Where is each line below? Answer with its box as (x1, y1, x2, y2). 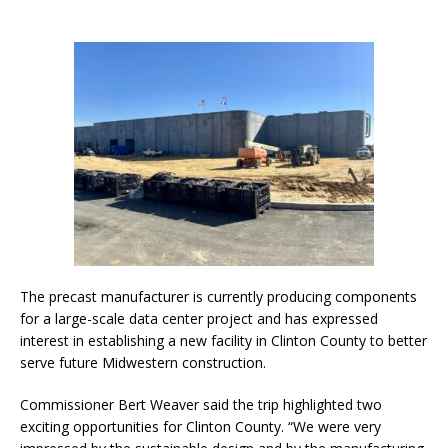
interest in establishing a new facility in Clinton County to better (20, 330, 427, 350)
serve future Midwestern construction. (20, 352, 266, 372)
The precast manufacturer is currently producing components (20, 286, 417, 306)
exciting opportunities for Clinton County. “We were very (20, 416, 381, 436)
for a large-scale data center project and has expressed (20, 308, 378, 328)
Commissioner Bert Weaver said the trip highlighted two (20, 394, 382, 414)
